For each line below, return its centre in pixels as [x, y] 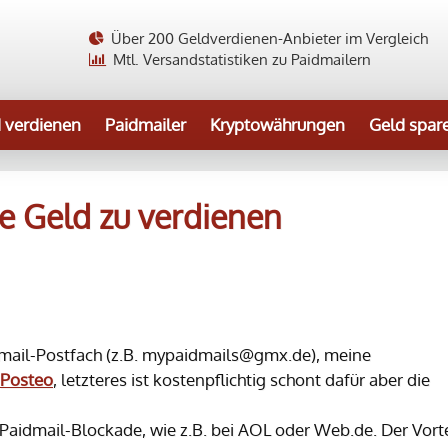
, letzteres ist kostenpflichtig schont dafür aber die [241, 379]
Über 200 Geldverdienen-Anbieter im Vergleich [267, 38]
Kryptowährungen [277, 124]
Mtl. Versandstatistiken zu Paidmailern [240, 59]
